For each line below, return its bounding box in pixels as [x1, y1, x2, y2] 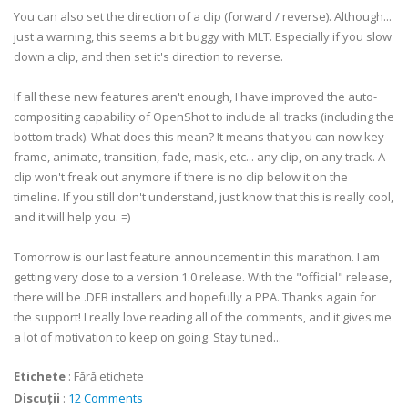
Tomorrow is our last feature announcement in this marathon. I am [14, 249, 380, 265]
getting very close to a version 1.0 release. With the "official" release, [14, 269, 392, 285]
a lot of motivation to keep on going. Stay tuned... [14, 329, 281, 345]
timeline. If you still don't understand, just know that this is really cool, [14, 189, 393, 205]
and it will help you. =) [14, 209, 130, 225]
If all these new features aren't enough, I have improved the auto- [14, 88, 377, 105]
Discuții [14, 390, 60, 406]
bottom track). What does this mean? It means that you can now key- [14, 128, 388, 145]
